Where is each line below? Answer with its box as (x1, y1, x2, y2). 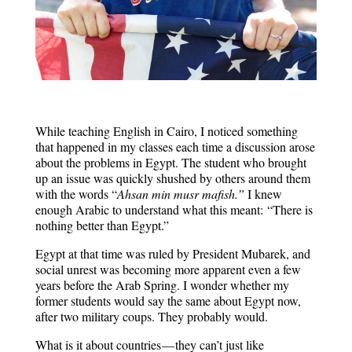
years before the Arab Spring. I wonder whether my (35, 277, 289, 293)
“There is (266, 201, 313, 218)
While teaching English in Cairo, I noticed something (35, 123, 298, 139)
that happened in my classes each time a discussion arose (35, 138, 315, 155)
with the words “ (35, 185, 117, 202)
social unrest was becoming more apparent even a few (35, 261, 301, 277)
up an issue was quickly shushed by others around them (35, 170, 310, 186)
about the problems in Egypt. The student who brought (35, 154, 306, 170)
